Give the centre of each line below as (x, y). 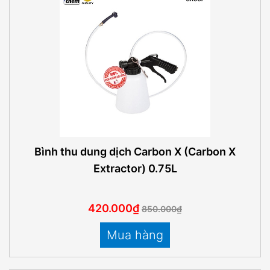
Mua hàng (135, 235)
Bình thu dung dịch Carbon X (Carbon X (135, 152)
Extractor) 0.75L (135, 168)
